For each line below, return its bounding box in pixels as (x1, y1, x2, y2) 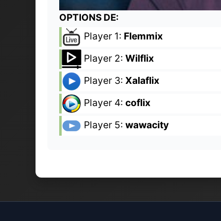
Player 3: (81, 74, 125, 86)
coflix (125, 96, 150, 109)
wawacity (125, 118, 169, 131)
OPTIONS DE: (59, 11, 119, 23)
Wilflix (125, 52, 154, 64)
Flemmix (124, 30, 163, 42)
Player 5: (81, 118, 125, 131)
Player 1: (81, 30, 124, 42)
